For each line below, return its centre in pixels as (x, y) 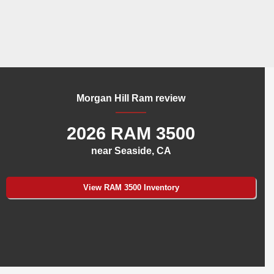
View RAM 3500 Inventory (131, 188)
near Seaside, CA (131, 151)
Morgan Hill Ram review (131, 98)
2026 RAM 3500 (131, 134)
